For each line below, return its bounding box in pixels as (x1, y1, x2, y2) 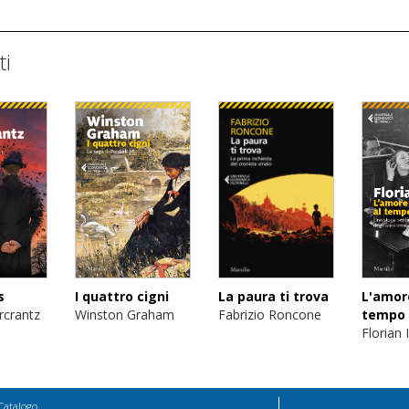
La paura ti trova (217, 287, 329, 305)
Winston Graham (75, 305, 175, 323)
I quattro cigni (75, 287, 170, 305)
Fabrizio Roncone (217, 305, 321, 323)
